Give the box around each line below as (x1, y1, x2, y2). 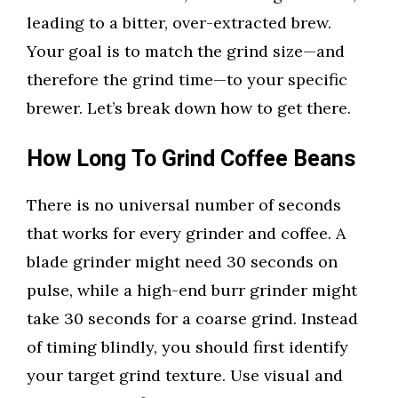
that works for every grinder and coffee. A (27, 223, 346, 244)
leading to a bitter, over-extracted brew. (27, 12, 331, 34)
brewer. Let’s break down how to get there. (27, 98, 351, 119)
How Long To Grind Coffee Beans (27, 143, 355, 177)
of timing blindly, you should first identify (27, 337, 348, 358)
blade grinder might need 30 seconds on (27, 251, 338, 273)
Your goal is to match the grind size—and (27, 41, 345, 62)
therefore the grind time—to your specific (27, 69, 347, 91)
